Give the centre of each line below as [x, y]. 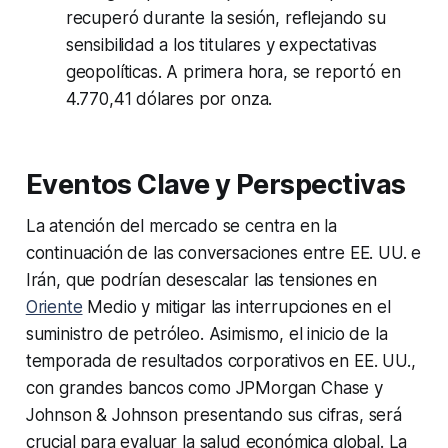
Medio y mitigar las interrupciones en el [236, 307]
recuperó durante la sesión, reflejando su [225, 18]
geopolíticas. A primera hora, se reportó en [233, 72]
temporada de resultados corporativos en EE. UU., [220, 361]
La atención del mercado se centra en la [181, 226]
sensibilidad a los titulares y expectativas [221, 45]
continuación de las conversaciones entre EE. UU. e [223, 253]
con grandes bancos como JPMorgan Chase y [204, 388]
